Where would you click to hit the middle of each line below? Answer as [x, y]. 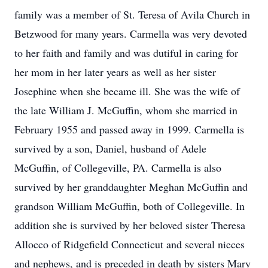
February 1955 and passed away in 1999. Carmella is [129, 129]
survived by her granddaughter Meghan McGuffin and [131, 187]
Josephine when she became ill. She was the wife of [127, 91]
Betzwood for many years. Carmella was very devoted [131, 33]
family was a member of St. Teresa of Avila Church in [132, 14]
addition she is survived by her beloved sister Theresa [130, 225]
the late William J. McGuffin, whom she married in [126, 110]
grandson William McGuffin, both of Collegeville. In [130, 206]
